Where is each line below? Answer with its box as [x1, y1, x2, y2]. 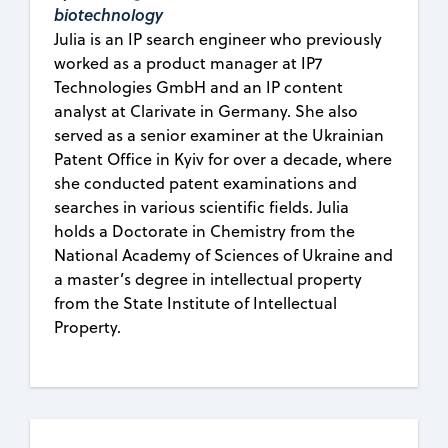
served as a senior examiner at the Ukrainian [54, 124, 385, 147]
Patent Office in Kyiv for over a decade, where [54, 148, 393, 171]
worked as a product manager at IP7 [54, 52, 323, 75]
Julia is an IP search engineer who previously [54, 28, 383, 51]
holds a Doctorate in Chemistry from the [54, 220, 356, 243]
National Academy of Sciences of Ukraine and [54, 244, 394, 267]
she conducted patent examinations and [54, 172, 358, 195]
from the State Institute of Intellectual [54, 292, 338, 315]
